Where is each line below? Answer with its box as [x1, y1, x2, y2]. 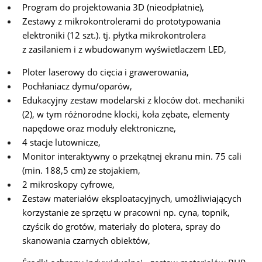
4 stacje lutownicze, [22, 136, 101, 148]
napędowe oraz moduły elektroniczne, [22, 122, 176, 134]
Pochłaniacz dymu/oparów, [22, 80, 132, 92]
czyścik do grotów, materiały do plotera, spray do [22, 220, 220, 232]
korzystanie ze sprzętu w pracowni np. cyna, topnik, [22, 206, 230, 218]
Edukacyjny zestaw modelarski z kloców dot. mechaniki [22, 94, 244, 106]
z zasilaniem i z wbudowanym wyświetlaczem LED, [22, 43, 226, 56]
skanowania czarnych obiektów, [22, 234, 150, 246]
